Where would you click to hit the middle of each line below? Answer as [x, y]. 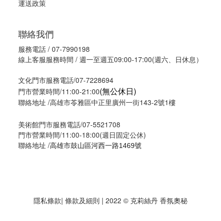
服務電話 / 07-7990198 [54, 49]
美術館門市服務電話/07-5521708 [69, 125]
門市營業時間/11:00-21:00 [59, 92]
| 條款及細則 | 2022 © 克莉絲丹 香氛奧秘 [124, 201]
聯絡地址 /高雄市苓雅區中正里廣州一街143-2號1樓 [97, 102]
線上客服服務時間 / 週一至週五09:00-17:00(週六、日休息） [110, 59]
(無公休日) [118, 91]
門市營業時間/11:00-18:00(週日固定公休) [82, 135]
